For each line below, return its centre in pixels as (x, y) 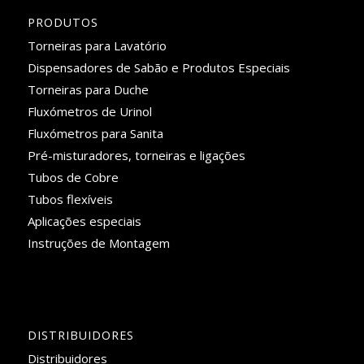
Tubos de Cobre (73, 177)
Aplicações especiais (84, 221)
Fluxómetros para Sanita (95, 133)
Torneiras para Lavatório (97, 45)
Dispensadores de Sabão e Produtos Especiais (158, 67)
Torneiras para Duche (88, 89)
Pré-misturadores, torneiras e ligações (136, 155)
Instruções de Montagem (98, 243)
